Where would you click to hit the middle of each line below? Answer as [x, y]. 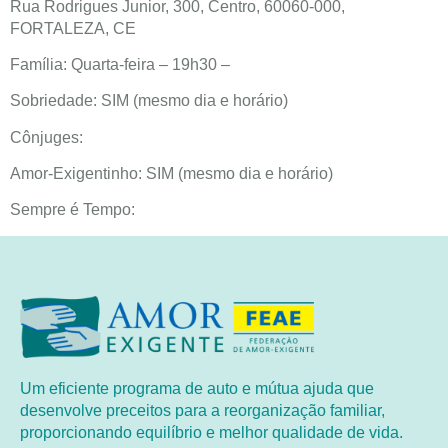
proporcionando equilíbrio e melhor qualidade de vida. [211, 432]
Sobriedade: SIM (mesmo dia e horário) [149, 101]
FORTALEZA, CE [73, 28]
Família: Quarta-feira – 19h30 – [120, 64]
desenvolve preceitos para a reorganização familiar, [202, 410]
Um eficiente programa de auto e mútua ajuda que [197, 388]
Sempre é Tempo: [72, 210]
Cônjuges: [46, 137]
